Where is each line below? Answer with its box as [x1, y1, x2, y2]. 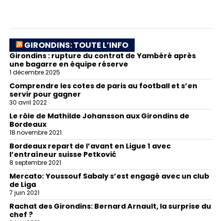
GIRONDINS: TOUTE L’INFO [24, 39, 128, 51]
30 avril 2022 [9, 98, 47, 107]
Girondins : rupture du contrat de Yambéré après [9, 50, 196, 61]
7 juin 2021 [9, 188, 39, 197]
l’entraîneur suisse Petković [9, 149, 116, 159]
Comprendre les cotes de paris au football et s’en [9, 80, 197, 91]
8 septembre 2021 [9, 158, 61, 167]
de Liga [9, 179, 36, 189]
